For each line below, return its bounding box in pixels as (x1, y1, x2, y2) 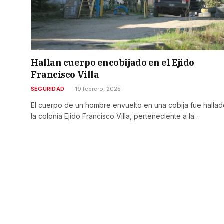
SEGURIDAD (31, 85, 64, 93)
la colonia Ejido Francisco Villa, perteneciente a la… (31, 112, 200, 121)
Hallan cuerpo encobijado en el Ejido (31, 57, 194, 69)
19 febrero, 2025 (75, 85, 121, 93)
